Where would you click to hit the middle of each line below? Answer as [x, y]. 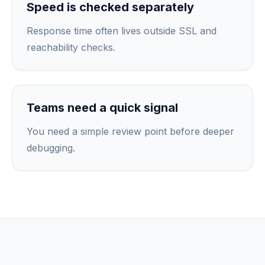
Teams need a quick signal [102, 108]
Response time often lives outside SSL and [122, 31]
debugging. [51, 148]
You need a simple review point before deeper [130, 131]
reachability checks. [71, 47]
